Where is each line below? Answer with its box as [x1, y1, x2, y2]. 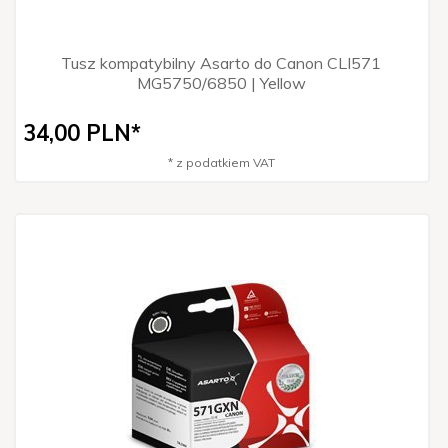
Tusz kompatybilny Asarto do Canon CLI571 [61, 52, 381, 73]
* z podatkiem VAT [167, 154, 275, 170]
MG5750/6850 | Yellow [136, 72, 306, 93]
